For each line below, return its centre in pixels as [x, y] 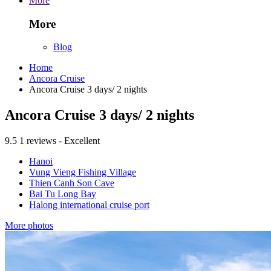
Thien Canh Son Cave [72, 183]
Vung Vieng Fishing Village [83, 172]
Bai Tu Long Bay [63, 194]
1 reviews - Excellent [60, 141]
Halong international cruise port [89, 205]
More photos [29, 226]
